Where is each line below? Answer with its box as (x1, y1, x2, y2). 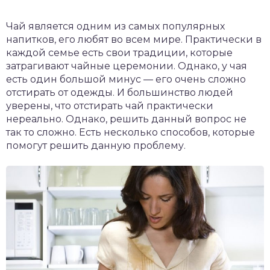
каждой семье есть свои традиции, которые (6, 47, 233, 58)
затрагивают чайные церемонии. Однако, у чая (6, 60, 247, 72)
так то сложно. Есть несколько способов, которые (6, 127, 255, 138)
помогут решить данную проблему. (6, 140, 186, 151)
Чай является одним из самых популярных (6, 20, 225, 32)
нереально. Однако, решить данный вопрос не (6, 113, 246, 125)
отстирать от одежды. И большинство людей (6, 87, 233, 98)
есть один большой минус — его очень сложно (6, 74, 246, 85)
